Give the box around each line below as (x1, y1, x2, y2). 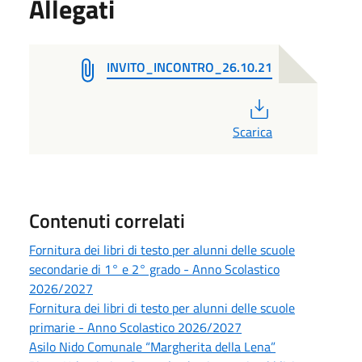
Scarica (232, 121, 272, 141)
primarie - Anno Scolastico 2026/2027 (29, 317, 242, 337)
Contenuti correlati (29, 205, 185, 235)
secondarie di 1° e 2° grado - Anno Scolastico (29, 259, 280, 279)
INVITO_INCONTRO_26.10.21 (107, 57, 272, 77)
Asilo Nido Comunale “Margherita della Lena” (29, 336, 276, 356)
